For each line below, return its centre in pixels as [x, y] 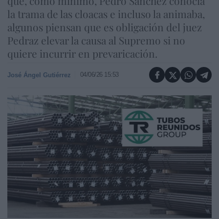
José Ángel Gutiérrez [39, 75]
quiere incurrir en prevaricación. [82, 53]
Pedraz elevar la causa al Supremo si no [96, 40]
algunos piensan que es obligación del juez [105, 27]
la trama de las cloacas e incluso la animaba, [106, 14]
